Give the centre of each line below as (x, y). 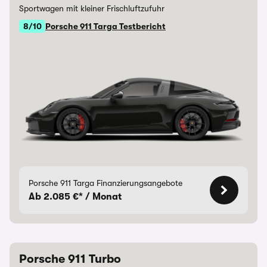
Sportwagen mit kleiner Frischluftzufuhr (92, 8)
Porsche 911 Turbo (70, 259)
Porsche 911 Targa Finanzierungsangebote (105, 183)
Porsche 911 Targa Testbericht (105, 26)
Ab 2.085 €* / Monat (75, 197)
